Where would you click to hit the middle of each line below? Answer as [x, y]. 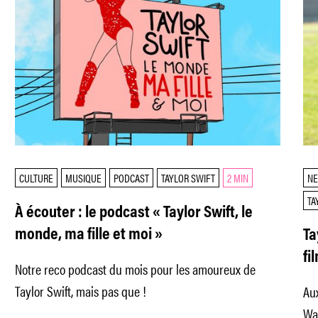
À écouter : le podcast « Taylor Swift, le [134, 213]
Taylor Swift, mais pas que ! [81, 290]
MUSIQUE [84, 177]
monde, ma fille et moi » [89, 235]
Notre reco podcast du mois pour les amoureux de [136, 268]
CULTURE [37, 177]
